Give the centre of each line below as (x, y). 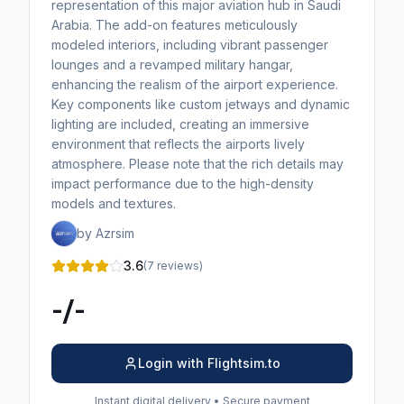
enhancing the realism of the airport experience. (195, 85)
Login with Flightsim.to (209, 363)
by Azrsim (106, 234)
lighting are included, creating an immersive (180, 124)
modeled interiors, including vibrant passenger (190, 45)
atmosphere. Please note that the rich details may (197, 164)
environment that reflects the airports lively (178, 144)
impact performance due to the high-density (183, 184)
